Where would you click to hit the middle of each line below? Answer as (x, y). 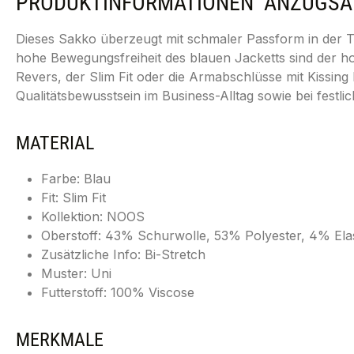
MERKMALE (60, 340)
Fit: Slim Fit (73, 198)
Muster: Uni (76, 273)
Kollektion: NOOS (93, 217)
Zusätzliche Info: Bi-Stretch (123, 254)
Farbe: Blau (76, 179)
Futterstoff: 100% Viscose (118, 292)
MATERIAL (55, 143)
